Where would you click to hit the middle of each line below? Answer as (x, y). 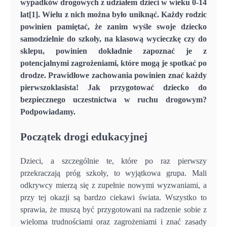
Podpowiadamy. (48, 111)
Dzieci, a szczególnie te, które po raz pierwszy (113, 161)
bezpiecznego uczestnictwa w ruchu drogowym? (113, 99)
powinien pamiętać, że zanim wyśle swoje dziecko (113, 26)
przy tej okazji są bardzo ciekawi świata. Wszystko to (113, 197)
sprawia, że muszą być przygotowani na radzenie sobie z (113, 209)
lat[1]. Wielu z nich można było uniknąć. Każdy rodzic (113, 14)
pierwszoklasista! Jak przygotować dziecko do (113, 87)
